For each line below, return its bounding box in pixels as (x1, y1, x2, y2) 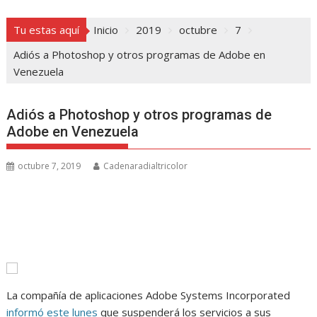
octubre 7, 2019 (18, 160, 81, 173)
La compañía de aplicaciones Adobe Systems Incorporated (6, 288, 291, 303)
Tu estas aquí (13, 23, 80, 38)
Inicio (93, 23, 119, 38)
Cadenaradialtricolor (103, 160, 188, 173)
